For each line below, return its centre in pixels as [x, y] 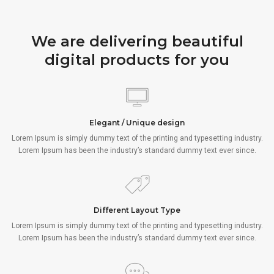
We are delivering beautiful [137, 41]
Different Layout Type [137, 210]
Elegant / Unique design [137, 123]
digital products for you [137, 60]
